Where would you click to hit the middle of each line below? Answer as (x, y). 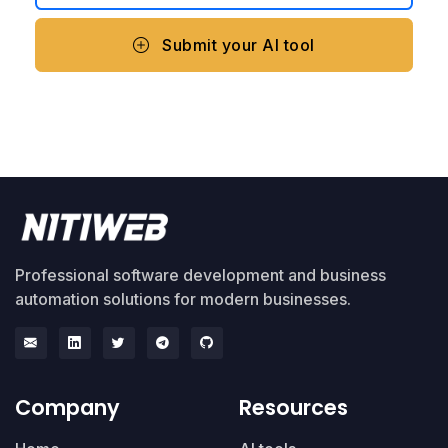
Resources (293, 407)
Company (67, 407)
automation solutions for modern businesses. (183, 298)
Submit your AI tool (236, 45)
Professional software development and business (200, 274)
